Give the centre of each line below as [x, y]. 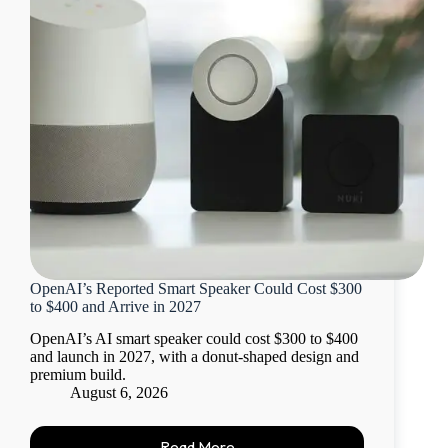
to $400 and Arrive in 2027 [115, 306]
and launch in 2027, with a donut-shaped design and [194, 357]
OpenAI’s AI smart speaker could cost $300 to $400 [194, 339]
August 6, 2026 [119, 393]
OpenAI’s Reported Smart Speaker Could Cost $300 [196, 288]
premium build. [78, 375]
